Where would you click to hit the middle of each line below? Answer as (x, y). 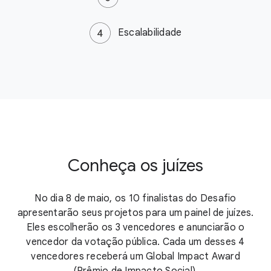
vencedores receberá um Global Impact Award (135, 257)
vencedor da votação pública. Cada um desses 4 (135, 242)
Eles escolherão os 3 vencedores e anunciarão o (135, 228)
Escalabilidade (150, 32)
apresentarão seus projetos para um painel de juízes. (135, 213)
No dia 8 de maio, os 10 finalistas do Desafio (135, 199)
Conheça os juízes (135, 166)
